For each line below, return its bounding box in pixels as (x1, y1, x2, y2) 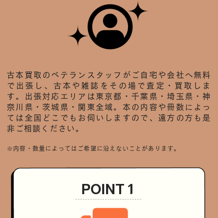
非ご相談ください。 (7, 125, 84, 132)
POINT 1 (81, 181, 133, 197)
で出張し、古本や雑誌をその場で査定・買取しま (7, 82, 211, 90)
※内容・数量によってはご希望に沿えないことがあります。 (7, 145, 181, 151)
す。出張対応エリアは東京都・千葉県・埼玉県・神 (7, 92, 211, 100)
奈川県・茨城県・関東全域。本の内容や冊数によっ (7, 103, 211, 111)
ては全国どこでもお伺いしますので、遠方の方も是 (7, 114, 211, 122)
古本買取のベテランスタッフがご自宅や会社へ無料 (7, 71, 211, 79)
